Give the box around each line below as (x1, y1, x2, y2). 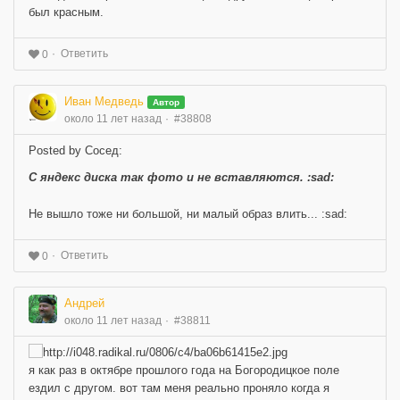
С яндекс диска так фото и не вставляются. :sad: (29, 170, 334, 184)
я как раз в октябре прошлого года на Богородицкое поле (29, 363, 339, 378)
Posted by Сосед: (29, 143, 122, 157)
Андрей (64, 296, 104, 310)
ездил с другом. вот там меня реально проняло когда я (29, 381, 329, 396)
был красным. (29, 5, 104, 20)
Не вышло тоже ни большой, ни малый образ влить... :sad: (29, 206, 347, 221)
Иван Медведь (64, 94, 144, 108)
